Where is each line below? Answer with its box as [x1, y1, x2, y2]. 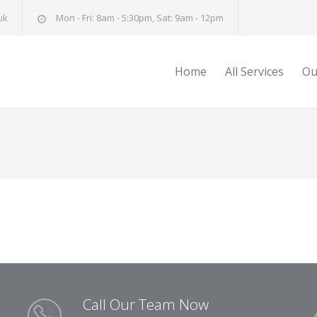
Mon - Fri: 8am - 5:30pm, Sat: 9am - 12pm [54, 11, 224, 24]
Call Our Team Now [83, 294, 209, 314]
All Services [225, 64, 284, 79]
